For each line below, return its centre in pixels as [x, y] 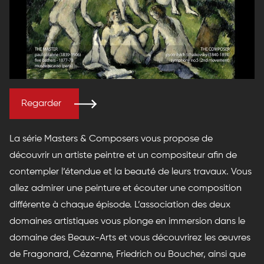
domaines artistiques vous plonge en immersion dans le [127, 221]
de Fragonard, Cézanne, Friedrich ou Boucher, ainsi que [128, 254]
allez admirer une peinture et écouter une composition [126, 188]
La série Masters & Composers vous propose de [111, 139]
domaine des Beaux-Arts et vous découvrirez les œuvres [130, 238]
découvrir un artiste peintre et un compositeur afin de [123, 155]
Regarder [41, 103]
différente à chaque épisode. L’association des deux [120, 205]
